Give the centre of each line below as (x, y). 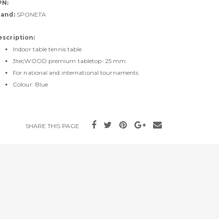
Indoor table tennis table (47, 49)
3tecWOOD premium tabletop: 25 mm (69, 61)
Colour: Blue (31, 84)
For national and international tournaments (76, 72)
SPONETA (31, 14)
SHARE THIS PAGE (52, 126)
